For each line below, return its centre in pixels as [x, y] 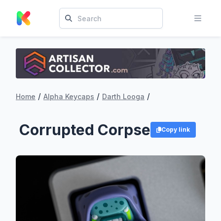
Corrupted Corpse [85, 129]
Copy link [176, 129]
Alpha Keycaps [69, 96]
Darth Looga [123, 96]
